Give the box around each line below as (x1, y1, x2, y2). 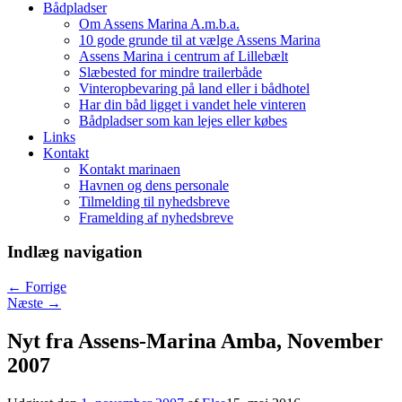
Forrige (22, 279, 66, 295)
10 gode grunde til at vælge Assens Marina (79, 31, 320, 48)
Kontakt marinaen (79, 161, 180, 177)
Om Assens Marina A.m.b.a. (79, 15, 240, 31)
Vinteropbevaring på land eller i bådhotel (79, 80, 310, 96)
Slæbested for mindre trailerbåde (79, 64, 262, 80)
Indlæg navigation (7, 242, 143, 262)
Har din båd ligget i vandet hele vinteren (79, 96, 306, 112)
